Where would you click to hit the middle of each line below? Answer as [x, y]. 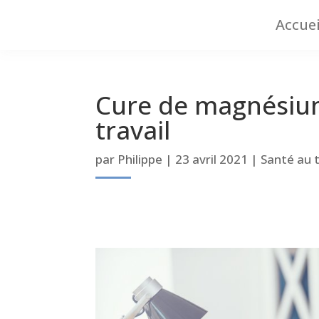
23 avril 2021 [212, 159]
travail [133, 130]
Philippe [140, 159]
